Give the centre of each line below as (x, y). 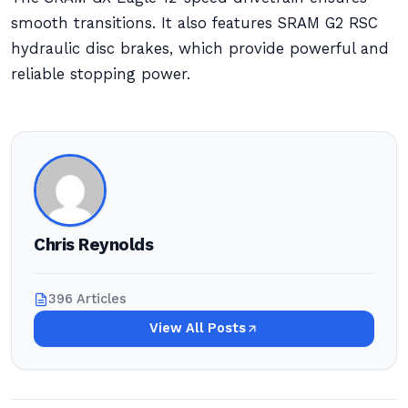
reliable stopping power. (101, 74)
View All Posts (198, 328)
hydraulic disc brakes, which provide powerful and (200, 49)
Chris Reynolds (94, 245)
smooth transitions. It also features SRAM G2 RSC (194, 23)
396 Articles (87, 299)
